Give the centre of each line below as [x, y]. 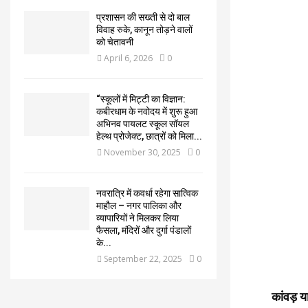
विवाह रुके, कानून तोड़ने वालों [144, 30]
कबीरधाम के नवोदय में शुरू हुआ [147, 111]
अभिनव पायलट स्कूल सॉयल [143, 124]
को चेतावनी [115, 42]
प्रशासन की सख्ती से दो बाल [143, 17]
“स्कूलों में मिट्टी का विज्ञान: [141, 99]
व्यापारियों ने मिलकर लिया [137, 218]
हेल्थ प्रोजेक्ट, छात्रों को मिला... [149, 136]
